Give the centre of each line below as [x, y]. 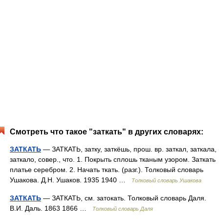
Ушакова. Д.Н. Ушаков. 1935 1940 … [71, 180]
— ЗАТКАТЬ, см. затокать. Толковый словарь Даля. [124, 198]
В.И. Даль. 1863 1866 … [51, 208]
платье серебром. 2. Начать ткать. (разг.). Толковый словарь [107, 170]
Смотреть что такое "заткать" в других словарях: [107, 132]
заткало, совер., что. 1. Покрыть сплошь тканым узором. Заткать [113, 159]
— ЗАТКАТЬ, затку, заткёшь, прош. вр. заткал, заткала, [129, 149]
